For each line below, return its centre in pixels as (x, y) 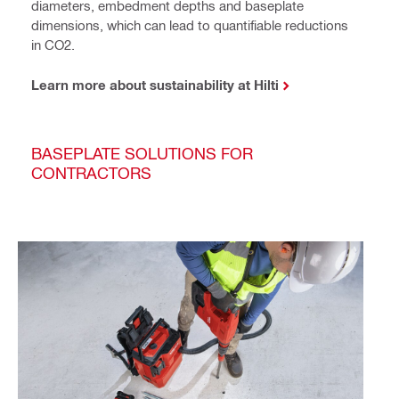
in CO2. (53, 45)
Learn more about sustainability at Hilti (155, 85)
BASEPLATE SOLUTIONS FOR (142, 153)
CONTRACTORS (91, 173)
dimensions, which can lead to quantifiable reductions (190, 25)
